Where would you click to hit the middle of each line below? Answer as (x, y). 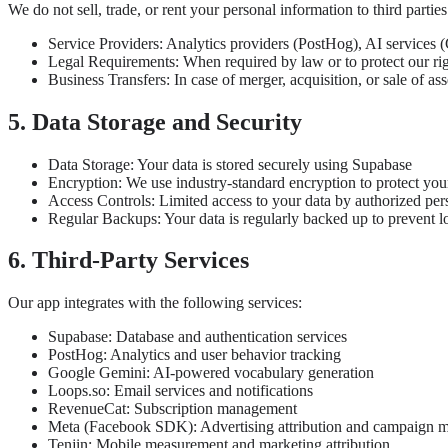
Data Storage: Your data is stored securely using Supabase (230, 164)
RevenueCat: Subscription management (172, 409)
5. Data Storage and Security (155, 121)
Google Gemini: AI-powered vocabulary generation (211, 373)
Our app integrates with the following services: (155, 303)
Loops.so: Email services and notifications (180, 391)
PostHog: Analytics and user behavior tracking (194, 355)
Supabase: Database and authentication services (197, 337)
